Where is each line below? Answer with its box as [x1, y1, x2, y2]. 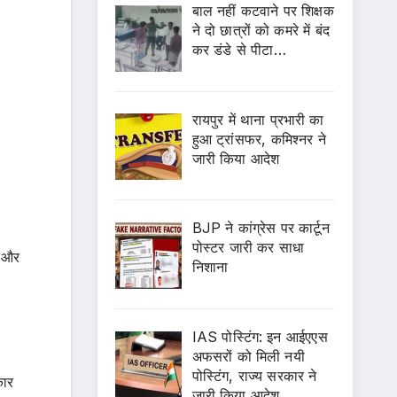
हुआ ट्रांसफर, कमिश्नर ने [191, 129, 326, 148]
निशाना [191, 258, 229, 276]
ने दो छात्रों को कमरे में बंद [191, 20, 331, 39]
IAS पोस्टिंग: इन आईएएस [191, 328, 328, 346]
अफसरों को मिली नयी [191, 347, 305, 366]
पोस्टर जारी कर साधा [191, 238, 305, 257]
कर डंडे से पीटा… [191, 40, 286, 58]
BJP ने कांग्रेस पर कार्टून [191, 219, 330, 237]
